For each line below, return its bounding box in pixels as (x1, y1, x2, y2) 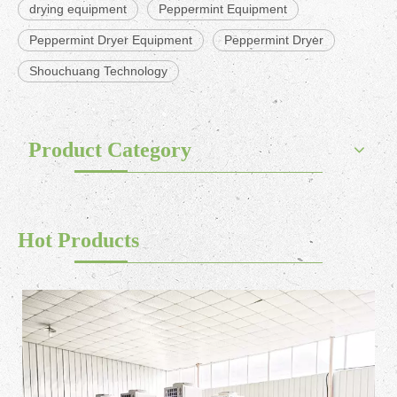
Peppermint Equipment (159, 2, 287, 17)
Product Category (28, 138, 191, 162)
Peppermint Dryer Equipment (29, 33, 192, 48)
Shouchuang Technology (29, 64, 167, 79)
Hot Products (18, 229, 139, 253)
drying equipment (29, 2, 127, 17)
